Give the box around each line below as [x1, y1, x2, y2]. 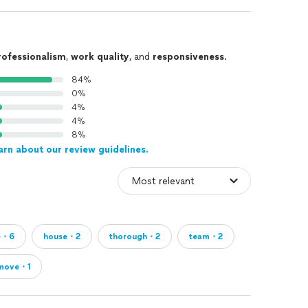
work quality [71, 51, 129, 63]
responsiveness [153, 51, 224, 63]
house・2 [43, 232, 80, 241]
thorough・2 [109, 232, 160, 241]
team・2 [189, 232, 223, 241]
